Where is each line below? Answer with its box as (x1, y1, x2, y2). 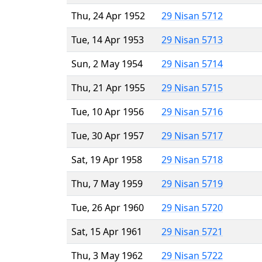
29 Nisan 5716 (161, 105, 223, 118)
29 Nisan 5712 (161, 9, 223, 22)
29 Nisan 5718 (161, 153, 223, 166)
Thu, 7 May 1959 (71, 177, 143, 190)
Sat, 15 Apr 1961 (71, 225, 142, 238)
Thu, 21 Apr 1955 (71, 81, 145, 94)
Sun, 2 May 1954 (71, 57, 143, 70)
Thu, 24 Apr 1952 (71, 9, 145, 22)
